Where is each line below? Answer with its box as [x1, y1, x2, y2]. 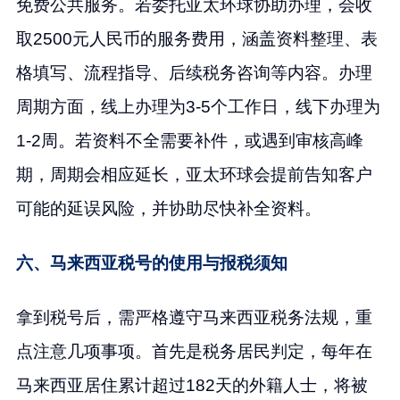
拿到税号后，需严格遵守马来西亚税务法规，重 [15, 308, 372, 328]
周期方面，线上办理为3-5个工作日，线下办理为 [15, 97, 380, 117]
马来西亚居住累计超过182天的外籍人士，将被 [15, 376, 368, 396]
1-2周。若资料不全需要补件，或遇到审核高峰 [15, 131, 363, 151]
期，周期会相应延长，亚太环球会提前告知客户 [15, 165, 372, 185]
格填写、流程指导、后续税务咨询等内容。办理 [15, 63, 372, 83]
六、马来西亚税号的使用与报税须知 [15, 254, 287, 273]
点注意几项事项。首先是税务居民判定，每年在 [15, 342, 372, 362]
